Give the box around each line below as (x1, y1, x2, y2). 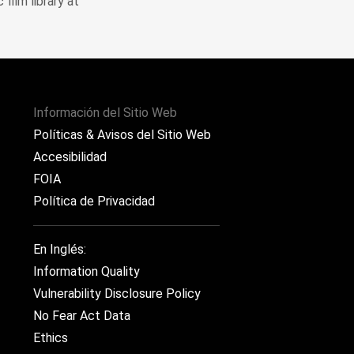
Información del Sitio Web (33, 105, 177, 120)
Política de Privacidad (33, 194, 155, 209)
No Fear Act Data (33, 308, 130, 323)
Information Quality (33, 264, 140, 279)
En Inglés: (33, 242, 86, 257)
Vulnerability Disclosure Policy (33, 286, 201, 301)
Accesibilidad (33, 149, 107, 164)
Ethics (33, 330, 68, 345)
